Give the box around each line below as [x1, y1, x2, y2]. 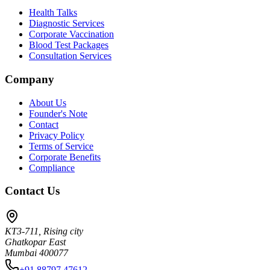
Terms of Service [29, 140, 93, 151]
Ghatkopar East [5, 237, 66, 248]
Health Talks [29, 7, 77, 18]
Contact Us [5, 184, 60, 198]
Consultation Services [29, 51, 111, 61]
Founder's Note [29, 108, 87, 119]
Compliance [29, 162, 75, 173]
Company [5, 72, 54, 86]
